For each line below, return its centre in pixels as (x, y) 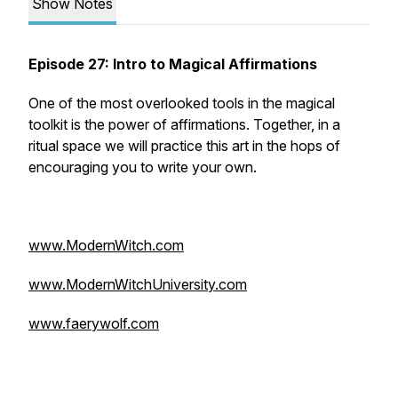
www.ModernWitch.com (106, 245)
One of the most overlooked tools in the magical (182, 103)
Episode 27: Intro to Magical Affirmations (173, 64)
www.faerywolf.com (94, 323)
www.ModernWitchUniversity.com (138, 284)
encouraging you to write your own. (144, 167)
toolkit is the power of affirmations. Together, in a (184, 124)
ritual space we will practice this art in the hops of (184, 146)
